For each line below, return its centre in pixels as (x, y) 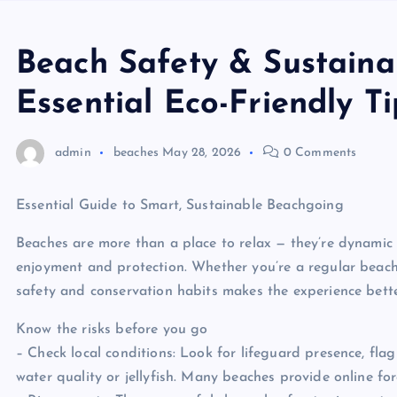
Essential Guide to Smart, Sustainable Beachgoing (180, 206)
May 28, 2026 (202, 152)
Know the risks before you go (112, 330)
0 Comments (318, 152)
